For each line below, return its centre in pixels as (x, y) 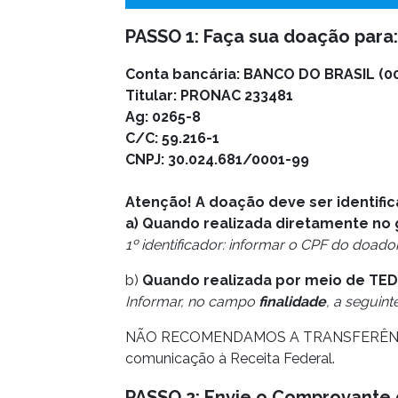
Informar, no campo (192, 302)
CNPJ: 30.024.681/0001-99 (217, 159)
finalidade (292, 302)
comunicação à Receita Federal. (230, 358)
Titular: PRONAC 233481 (209, 96)
